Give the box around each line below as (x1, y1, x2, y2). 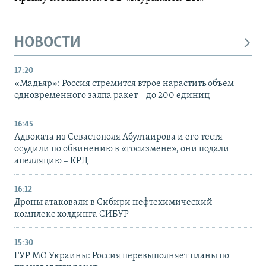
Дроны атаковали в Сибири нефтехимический (14, 198, 213, 208)
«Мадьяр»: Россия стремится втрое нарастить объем (14, 79, 234, 89)
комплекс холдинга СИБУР (14, 210, 129, 220)
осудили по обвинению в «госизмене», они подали (14, 144, 229, 154)
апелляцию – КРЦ (14, 156, 88, 166)
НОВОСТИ (14, 34, 81, 51)
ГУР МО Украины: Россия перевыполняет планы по (14, 251, 229, 261)
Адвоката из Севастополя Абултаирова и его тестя (14, 132, 223, 142)
